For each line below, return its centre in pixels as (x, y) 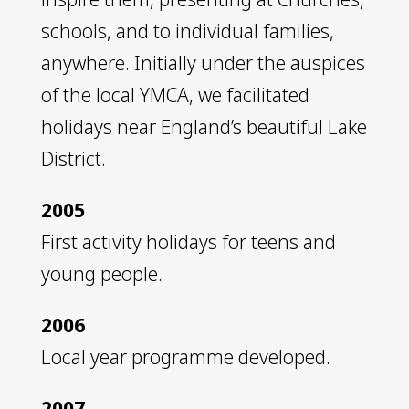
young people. (101, 273)
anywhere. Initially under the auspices (203, 63)
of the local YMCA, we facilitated (175, 94)
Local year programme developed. (185, 357)
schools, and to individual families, (187, 31)
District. (73, 158)
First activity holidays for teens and (188, 241)
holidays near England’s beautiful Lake (204, 126)
